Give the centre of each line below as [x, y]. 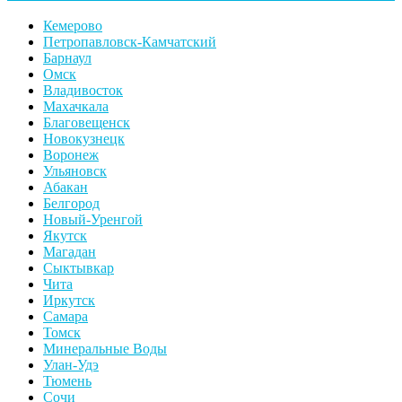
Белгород [71, 204]
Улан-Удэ [71, 365]
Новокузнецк [84, 139]
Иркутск [69, 301]
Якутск [65, 236]
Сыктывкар [79, 268]
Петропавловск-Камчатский [130, 42]
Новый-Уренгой [93, 220]
